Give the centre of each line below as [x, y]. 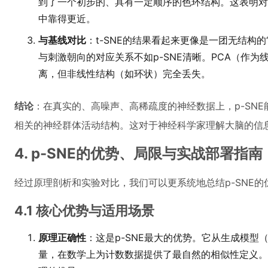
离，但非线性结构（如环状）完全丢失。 [124, 74]
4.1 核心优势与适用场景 [84, 211]
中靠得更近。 [67, 19]
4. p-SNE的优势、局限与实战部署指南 [138, 153]
